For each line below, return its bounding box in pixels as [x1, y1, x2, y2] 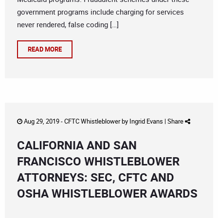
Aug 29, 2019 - [22, 117, 64, 126]
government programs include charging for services [17, 7, 184, 17]
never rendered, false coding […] [17, 19, 119, 30]
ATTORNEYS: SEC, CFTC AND [17, 169, 174, 185]
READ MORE [28, 45, 62, 54]
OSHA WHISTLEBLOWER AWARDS [17, 185, 198, 201]
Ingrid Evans [129, 117, 163, 126]
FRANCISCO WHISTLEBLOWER [17, 153, 180, 169]
